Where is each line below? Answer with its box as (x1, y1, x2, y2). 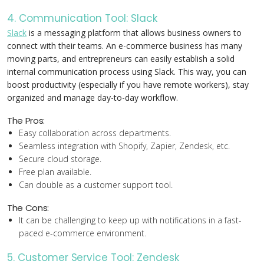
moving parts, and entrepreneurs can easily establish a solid (7, 53, 235, 64)
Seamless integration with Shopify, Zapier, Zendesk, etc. (19, 140, 230, 151)
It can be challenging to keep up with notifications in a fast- (19, 214, 242, 226)
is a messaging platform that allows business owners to (27, 27, 242, 38)
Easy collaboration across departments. (19, 127, 171, 138)
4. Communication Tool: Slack (7, 11, 157, 25)
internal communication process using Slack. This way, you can (7, 66, 246, 77)
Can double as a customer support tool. (19, 179, 173, 190)
